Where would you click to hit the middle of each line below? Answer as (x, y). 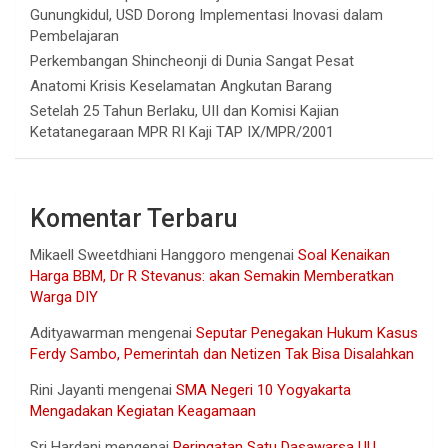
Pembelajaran (74, 35)
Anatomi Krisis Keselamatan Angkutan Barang (181, 85)
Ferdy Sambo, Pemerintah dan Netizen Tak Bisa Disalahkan (222, 353)
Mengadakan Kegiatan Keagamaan (143, 410)
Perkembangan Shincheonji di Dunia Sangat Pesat (192, 60)
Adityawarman (77, 332)
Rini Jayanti (67, 389)
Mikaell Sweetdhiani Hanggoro (128, 254)
